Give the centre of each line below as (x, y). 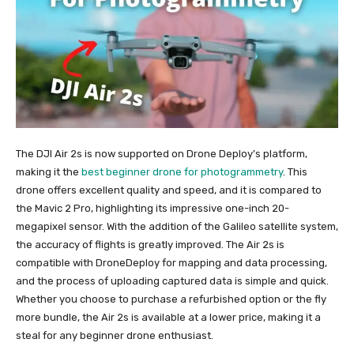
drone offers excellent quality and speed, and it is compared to (169, 190)
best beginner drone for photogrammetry (182, 172)
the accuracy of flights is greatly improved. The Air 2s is (150, 245)
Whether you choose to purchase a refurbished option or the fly (171, 299)
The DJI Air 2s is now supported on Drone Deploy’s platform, (162, 154)
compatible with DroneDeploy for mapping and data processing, (171, 263)
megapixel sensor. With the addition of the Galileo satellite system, (177, 227)
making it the (49, 172)
